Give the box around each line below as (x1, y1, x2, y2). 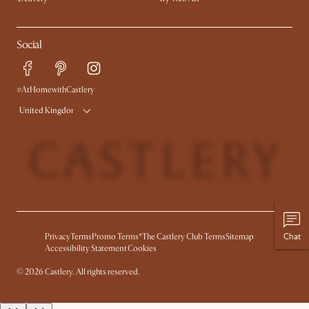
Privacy (45, 232, 70, 243)
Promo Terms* (92, 232, 142, 243)
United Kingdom (19, 106, 78, 117)
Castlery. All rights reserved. (43, 267, 140, 278)
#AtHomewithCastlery (17, 84, 94, 95)
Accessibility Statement (45, 243, 127, 255)
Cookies (128, 243, 157, 255)
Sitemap (226, 232, 254, 243)
